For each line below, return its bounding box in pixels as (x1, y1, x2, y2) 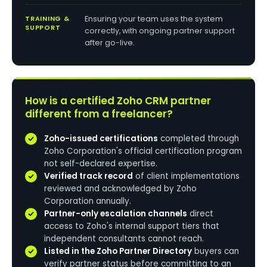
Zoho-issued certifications (44, 133, 158, 144)
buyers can (192, 246, 239, 257)
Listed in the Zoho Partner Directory (44, 246, 192, 257)
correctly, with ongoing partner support (85, 26, 235, 36)
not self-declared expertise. (44, 158, 157, 169)
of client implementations (133, 170, 240, 182)
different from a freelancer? (25, 107, 173, 121)
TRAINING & (25, 14, 70, 23)
